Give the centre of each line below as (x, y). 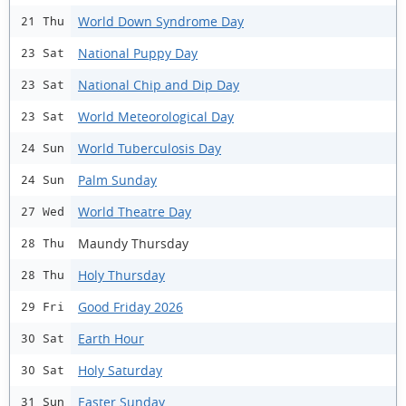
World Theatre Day (135, 211)
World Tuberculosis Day (150, 148)
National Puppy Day (138, 53)
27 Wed (43, 212)
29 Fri (43, 307)
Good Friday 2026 (130, 306)
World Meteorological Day (156, 116)
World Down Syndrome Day (161, 21)
